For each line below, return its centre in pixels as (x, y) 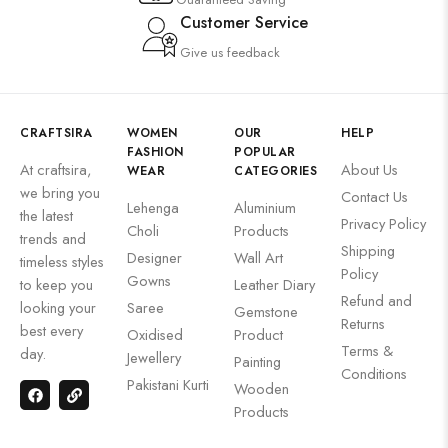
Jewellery (154, 357)
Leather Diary (274, 284)
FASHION (155, 152)
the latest (46, 215)
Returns (363, 323)
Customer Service (244, 22)
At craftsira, (56, 169)
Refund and (376, 300)
